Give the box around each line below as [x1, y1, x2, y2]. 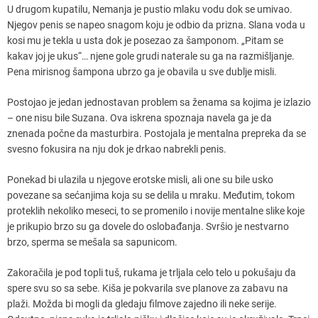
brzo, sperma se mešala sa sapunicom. [7, 236, 177, 248]
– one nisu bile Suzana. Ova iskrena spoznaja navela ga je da [7, 111, 272, 124]
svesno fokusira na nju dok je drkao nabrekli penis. [7, 143, 226, 155]
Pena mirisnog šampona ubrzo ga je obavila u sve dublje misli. [7, 65, 277, 77]
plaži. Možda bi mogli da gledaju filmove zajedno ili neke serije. [7, 297, 277, 309]
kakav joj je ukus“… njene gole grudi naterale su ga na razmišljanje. [7, 50, 295, 62]
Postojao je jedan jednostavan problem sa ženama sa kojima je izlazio [7, 96, 311, 108]
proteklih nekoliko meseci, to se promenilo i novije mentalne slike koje [7, 204, 305, 216]
